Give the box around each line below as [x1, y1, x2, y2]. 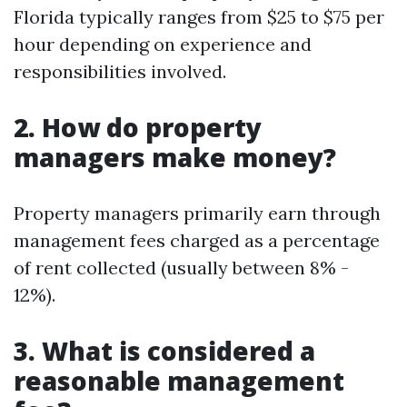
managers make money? [14, 140, 336, 174]
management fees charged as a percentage [14, 229, 380, 252]
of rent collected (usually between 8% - [14, 256, 349, 279]
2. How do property [14, 110, 262, 144]
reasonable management [14, 363, 344, 398]
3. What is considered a [14, 333, 315, 368]
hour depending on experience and [14, 33, 312, 55]
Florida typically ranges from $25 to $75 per [14, 5, 384, 28]
